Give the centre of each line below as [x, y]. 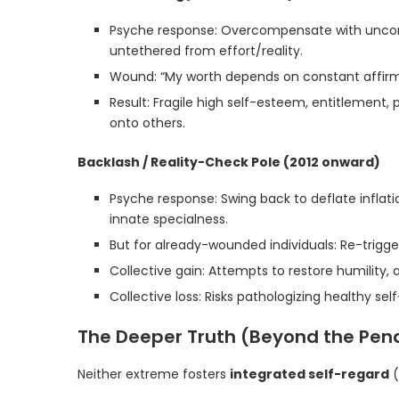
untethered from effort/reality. [206, 51]
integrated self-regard [309, 374]
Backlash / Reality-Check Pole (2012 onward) [229, 162]
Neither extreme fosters [154, 374]
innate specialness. [169, 219]
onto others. [147, 123]
